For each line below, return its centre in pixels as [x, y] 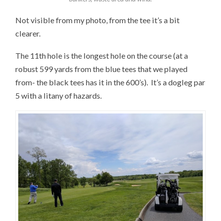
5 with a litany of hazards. [59, 95]
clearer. [28, 33]
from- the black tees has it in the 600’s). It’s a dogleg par [110, 82]
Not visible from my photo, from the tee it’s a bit [98, 20]
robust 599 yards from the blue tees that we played [102, 69]
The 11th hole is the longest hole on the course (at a [102, 55]
